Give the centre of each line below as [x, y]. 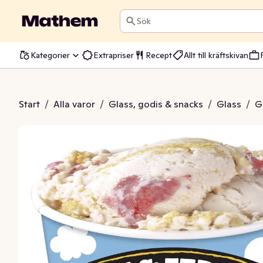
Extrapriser [114, 55]
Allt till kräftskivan [216, 55]
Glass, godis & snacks [156, 104]
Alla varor [74, 104]
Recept [159, 55]
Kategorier [50, 55]
